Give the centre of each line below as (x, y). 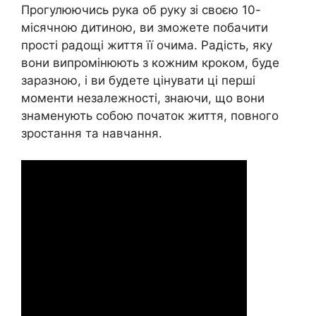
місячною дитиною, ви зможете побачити (145, 27)
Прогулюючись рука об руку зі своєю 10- (141, 10)
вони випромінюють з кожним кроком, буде (150, 62)
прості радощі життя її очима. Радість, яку (147, 45)
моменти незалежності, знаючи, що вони (143, 98)
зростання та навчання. (92, 133)
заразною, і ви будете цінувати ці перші (138, 80)
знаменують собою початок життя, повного (150, 115)
